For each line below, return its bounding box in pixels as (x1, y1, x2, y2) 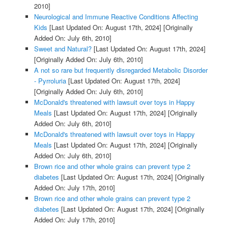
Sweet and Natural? (34, 43, 92, 53)
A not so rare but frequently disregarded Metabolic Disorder (34, 65, 208, 75)
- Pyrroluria (34, 75, 66, 85)
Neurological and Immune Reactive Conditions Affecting (34, 11, 198, 21)
